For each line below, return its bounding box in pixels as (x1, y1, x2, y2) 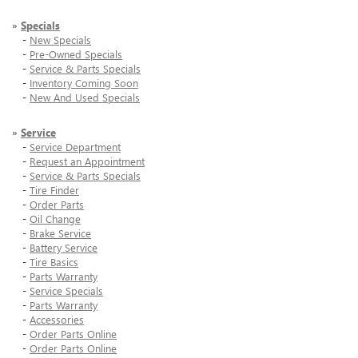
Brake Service (30, 226, 91, 241)
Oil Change (30, 212, 81, 226)
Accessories (30, 312, 84, 327)
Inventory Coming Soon (30, 76, 138, 90)
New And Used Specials (30, 90, 140, 105)
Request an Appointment (30, 154, 145, 169)
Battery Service (30, 241, 97, 255)
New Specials (30, 33, 91, 47)
